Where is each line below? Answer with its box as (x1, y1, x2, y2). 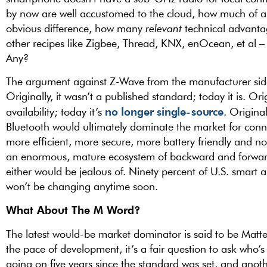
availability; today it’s (6, 104, 105, 119)
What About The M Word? (6, 203, 140, 217)
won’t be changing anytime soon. (6, 179, 158, 193)
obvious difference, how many (6, 21, 145, 35)
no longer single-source (105, 104, 223, 118)
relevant (145, 21, 182, 35)
